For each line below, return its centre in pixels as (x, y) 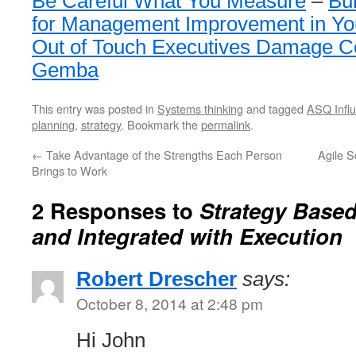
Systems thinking (200, 108)
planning (53, 124)
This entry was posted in (95, 108)
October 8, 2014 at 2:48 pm (170, 303)
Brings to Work (70, 170)
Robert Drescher (157, 279)
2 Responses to (116, 210)
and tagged (275, 108)
